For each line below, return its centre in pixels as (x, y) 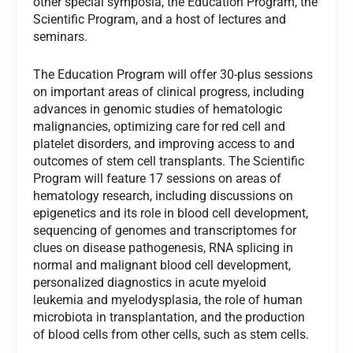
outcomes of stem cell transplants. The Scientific (169, 161)
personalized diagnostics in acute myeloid (150, 282)
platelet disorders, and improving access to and (164, 143)
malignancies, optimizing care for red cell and (160, 126)
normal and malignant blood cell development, (162, 265)
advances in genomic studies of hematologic (158, 109)
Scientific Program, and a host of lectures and (160, 20)
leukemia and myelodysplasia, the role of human (168, 299)
